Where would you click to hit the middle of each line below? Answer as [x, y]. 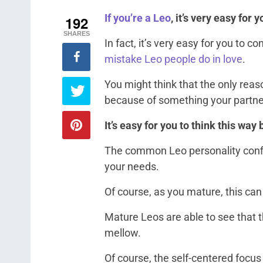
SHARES [76, 33]
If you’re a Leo [138, 18]
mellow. [123, 233]
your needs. [132, 166]
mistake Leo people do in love [173, 59]
